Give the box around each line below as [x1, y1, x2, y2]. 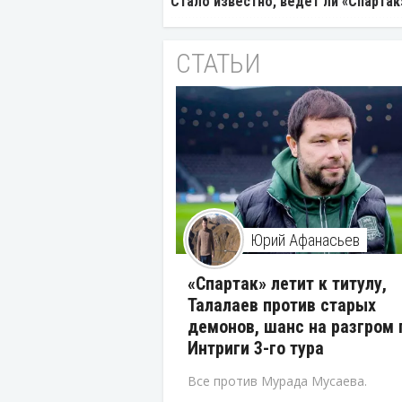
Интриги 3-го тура [188, 337, 324, 360]
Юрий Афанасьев [250, 231, 360, 250]
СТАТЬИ [176, 48, 261, 80]
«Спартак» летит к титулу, [188, 273, 387, 295]
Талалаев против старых [188, 294, 376, 317]
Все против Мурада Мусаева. [188, 372, 367, 390]
